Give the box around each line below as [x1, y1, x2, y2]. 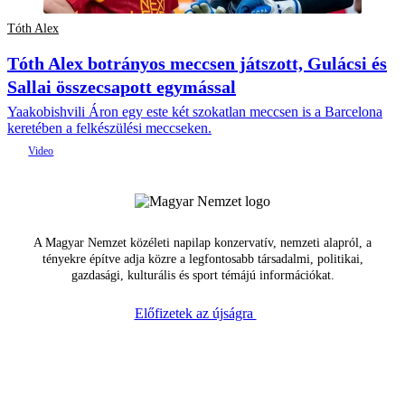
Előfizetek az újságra [134, 306, 257, 322]
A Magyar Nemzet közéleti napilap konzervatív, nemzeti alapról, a [33, 236, 372, 250]
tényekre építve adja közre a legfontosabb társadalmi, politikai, [42, 252, 363, 267]
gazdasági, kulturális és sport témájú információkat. [71, 268, 334, 283]
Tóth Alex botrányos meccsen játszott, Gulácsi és [7, 53, 387, 74]
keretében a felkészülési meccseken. [7, 120, 212, 137]
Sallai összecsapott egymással [7, 77, 236, 98]
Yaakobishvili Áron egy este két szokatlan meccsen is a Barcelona [7, 104, 382, 120]
